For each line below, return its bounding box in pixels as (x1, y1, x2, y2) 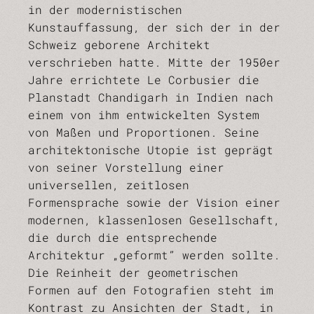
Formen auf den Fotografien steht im (28, 282, 273, 297)
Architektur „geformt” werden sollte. (28, 247, 280, 262)
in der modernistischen (28, 2, 182, 17)
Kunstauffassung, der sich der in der (28, 20, 280, 34)
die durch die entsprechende (28, 230, 217, 245)
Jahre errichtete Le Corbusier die (28, 72, 259, 87)
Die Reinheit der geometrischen (28, 265, 238, 280)
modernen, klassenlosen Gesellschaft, (28, 212, 280, 227)
